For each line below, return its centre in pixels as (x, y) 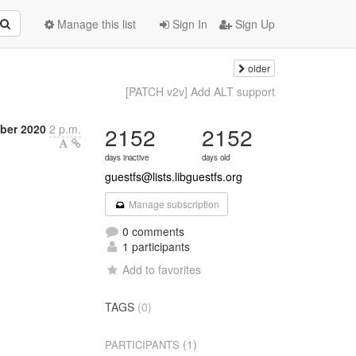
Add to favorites (162, 269)
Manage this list (95, 24)
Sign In (188, 24)
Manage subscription (172, 204)
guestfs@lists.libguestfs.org (174, 176)
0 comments (152, 231)
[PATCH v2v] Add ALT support (200, 91)
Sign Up (253, 24)
